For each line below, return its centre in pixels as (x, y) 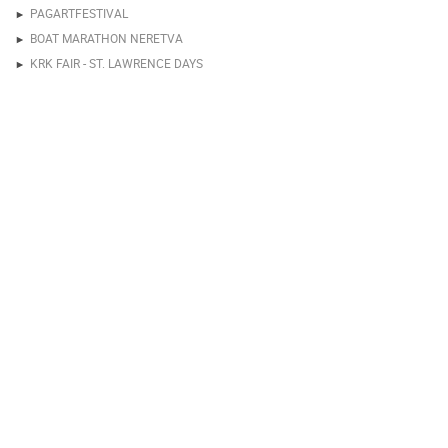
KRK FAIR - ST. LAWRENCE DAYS (116, 62)
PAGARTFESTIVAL (79, 12)
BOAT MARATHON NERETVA (106, 37)
